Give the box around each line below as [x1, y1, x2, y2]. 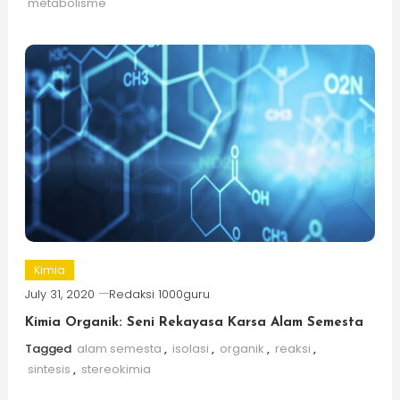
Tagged [24, 339, 74, 357]
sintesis [27, 360, 71, 378]
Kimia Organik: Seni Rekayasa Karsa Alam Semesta [24, 315, 363, 329]
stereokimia [80, 360, 151, 378]
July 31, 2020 [24, 285, 95, 303]
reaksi [274, 339, 311, 357]
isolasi [171, 339, 209, 357]
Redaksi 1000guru [108, 285, 210, 303]
